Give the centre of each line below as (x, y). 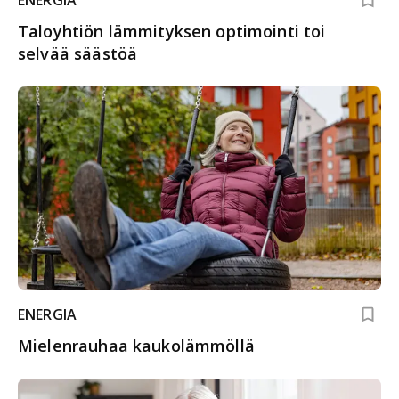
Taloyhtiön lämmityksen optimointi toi (172, 31)
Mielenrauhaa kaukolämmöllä (136, 346)
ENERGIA (48, 315)
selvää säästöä (78, 53)
